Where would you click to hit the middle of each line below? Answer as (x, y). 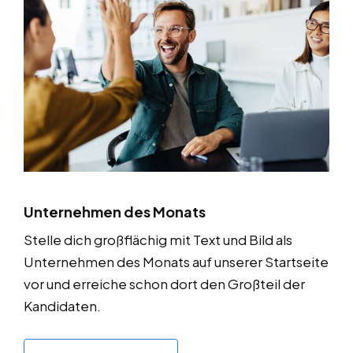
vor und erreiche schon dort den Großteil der (164, 283)
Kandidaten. (62, 305)
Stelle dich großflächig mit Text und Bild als (158, 239)
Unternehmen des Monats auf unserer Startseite (176, 261)
